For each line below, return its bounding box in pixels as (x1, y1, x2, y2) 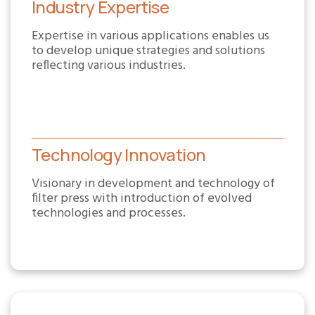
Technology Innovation (32, 143, 206, 166)
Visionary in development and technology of (32, 174, 275, 194)
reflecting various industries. (32, 56, 186, 76)
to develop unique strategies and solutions (32, 41, 265, 61)
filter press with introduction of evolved (32, 188, 252, 209)
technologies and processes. (32, 203, 186, 224)
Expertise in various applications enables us (32, 26, 269, 46)
